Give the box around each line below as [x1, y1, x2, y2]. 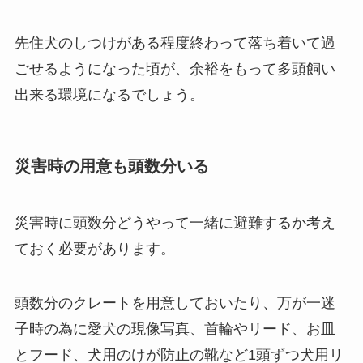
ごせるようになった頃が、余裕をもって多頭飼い [14, 60, 335, 77]
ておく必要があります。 [14, 240, 175, 257]
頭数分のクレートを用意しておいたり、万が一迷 [14, 295, 335, 312]
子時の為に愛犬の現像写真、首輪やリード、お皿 [14, 321, 335, 338]
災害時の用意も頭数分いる [14, 157, 209, 176]
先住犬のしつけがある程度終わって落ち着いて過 [14, 34, 335, 51]
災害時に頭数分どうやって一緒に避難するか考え [14, 214, 335, 231]
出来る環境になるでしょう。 [14, 86, 204, 103]
